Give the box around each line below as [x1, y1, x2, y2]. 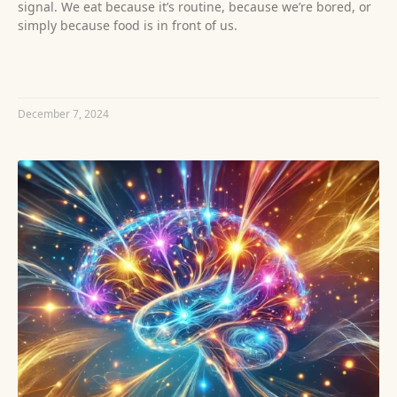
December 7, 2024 [18, 105, 109, 121]
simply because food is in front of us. [18, 16, 237, 34]
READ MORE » [18, 60, 90, 76]
